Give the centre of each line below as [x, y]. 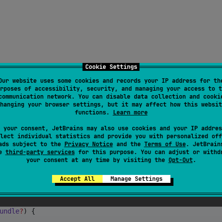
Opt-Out [180, 160]
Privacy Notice [88, 144]
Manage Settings [136, 179]
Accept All [77, 179]
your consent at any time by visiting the [97, 160]
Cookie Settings [111, 67]
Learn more [130, 112]
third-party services [40, 152]
